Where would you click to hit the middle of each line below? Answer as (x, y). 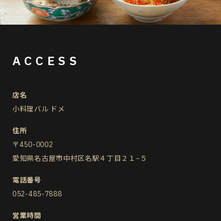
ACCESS (47, 60)
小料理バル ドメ (39, 109)
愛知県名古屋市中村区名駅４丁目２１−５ (80, 158)
